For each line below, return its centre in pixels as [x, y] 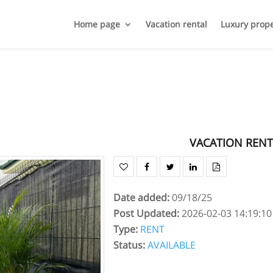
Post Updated [145, 213]
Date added [140, 197]
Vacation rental [176, 24]
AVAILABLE [172, 245]
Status [128, 245]
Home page [97, 24]
